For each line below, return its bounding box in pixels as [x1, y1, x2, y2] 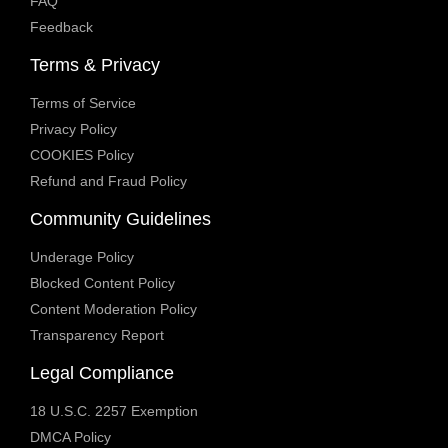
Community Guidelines [30, 208, 211, 229]
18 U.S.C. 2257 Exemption [30, 402, 198, 419]
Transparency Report [30, 326, 164, 343]
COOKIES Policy [30, 146, 134, 163]
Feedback [30, 18, 93, 35]
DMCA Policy [30, 428, 111, 445]
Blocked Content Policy [30, 274, 175, 291]
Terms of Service [30, 94, 136, 111]
